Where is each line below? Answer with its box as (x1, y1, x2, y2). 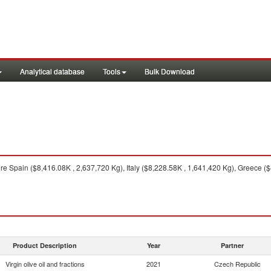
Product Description (13, 241, 77, 250)
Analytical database (20, 66, 85, 76)
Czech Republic (214, 259, 261, 269)
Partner (221, 241, 244, 250)
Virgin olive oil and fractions (5, 259, 85, 269)
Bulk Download (145, 66, 195, 76)
